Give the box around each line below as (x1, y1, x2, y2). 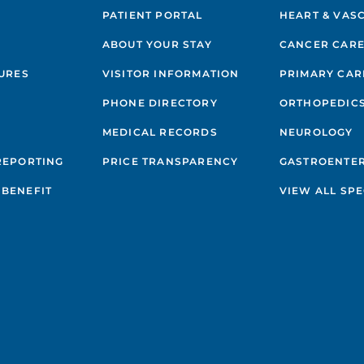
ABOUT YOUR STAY (102, 38, 212, 51)
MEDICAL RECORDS (102, 126, 218, 139)
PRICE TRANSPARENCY (102, 155, 239, 168)
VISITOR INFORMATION (102, 67, 240, 80)
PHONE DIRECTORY (102, 97, 218, 110)
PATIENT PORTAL (102, 9, 203, 22)
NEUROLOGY (279, 126, 353, 139)
